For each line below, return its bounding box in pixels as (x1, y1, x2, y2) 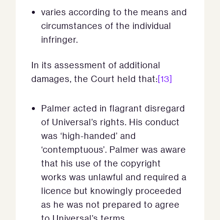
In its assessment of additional (31, 59, 161, 71)
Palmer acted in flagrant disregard (41, 103, 185, 114)
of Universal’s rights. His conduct (41, 116, 180, 128)
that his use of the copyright (41, 158, 161, 169)
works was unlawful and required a (41, 171, 187, 183)
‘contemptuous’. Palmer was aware (41, 144, 186, 155)
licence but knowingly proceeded (41, 185, 182, 196)
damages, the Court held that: (31, 73, 158, 84)
